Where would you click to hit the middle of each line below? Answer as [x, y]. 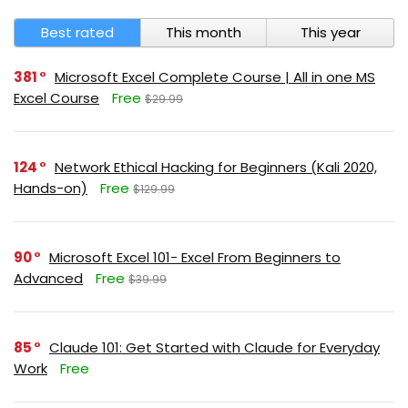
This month [203, 32]
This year [330, 32]
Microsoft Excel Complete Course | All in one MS [215, 77]
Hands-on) [51, 188]
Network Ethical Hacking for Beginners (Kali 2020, [216, 167]
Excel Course [56, 98]
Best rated [77, 32]
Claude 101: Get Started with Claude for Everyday [214, 347]
